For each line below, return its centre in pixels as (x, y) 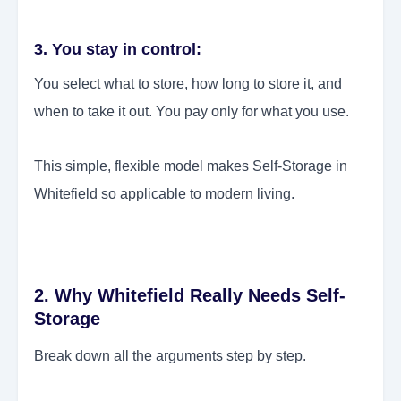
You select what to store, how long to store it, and (188, 84)
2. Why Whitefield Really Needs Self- (190, 296)
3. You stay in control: (118, 50)
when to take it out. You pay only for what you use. (193, 112)
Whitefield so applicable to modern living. (164, 194)
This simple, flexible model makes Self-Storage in (191, 166)
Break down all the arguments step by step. (170, 356)
